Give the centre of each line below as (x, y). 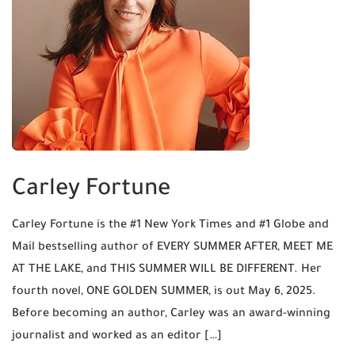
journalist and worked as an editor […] (117, 336)
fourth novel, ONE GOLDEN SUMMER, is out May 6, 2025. (164, 292)
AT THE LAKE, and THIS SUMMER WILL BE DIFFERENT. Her (167, 270)
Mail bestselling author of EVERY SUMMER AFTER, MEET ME (172, 248)
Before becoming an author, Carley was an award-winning (171, 314)
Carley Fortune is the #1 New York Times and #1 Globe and (170, 225)
